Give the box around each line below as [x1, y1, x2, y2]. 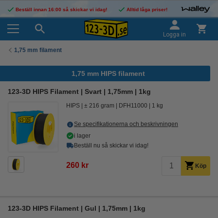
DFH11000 [119, 102, 147, 109]
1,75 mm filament [14, 46, 62, 54]
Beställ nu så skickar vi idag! [74, 142, 148, 149]
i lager [74, 132, 91, 139]
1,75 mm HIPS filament [72, 70, 145, 77]
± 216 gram [84, 102, 114, 109]
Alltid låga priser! [126, 7, 167, 12]
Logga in [163, 31, 186, 38]
